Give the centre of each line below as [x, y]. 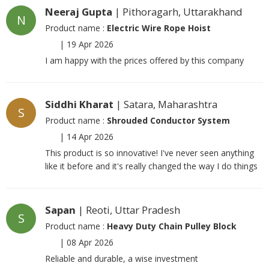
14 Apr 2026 [90, 136]
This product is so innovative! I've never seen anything [150, 153]
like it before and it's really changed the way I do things [151, 166]
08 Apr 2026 [90, 242]
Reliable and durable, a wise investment [122, 258]
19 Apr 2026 [90, 44]
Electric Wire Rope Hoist [159, 28]
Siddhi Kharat [79, 104]
